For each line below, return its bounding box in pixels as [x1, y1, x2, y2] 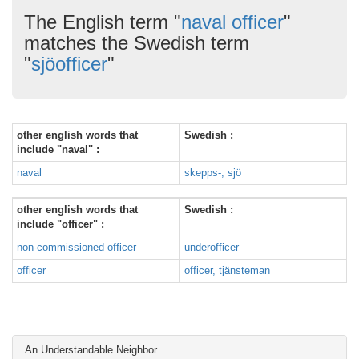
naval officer [181, 11, 284, 33]
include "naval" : [17, 143, 99, 155]
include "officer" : [17, 218, 104, 230]
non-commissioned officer [17, 241, 136, 253]
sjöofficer [31, 53, 107, 75]
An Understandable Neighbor [25, 344, 157, 356]
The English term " [24, 11, 181, 33]
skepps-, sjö [184, 167, 241, 179]
